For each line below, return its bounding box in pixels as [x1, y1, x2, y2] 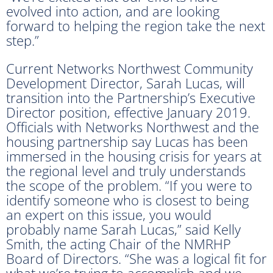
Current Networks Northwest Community [6, 58, 253, 77]
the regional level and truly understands [6, 161, 246, 180]
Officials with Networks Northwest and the [6, 117, 259, 136]
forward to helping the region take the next [6, 16, 265, 35]
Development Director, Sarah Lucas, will [6, 73, 245, 92]
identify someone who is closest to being [6, 190, 249, 209]
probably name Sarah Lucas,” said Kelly [6, 219, 241, 238]
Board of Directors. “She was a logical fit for [6, 249, 267, 268]
